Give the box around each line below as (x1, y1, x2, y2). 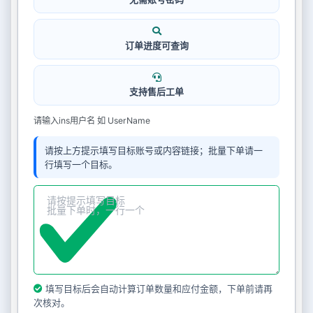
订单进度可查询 (124, 39, 189, 51)
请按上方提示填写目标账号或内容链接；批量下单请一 (44, 144, 263, 156)
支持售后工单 (129, 85, 184, 97)
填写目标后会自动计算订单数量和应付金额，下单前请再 (42, 282, 272, 294)
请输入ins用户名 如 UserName (33, 115, 150, 126)
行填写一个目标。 (44, 158, 117, 170)
